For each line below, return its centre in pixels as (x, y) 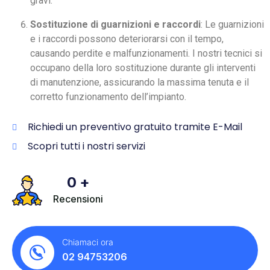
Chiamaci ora (88, 242)
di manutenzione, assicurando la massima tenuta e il (140, 83)
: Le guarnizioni (232, 25)
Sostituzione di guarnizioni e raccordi (115, 25)
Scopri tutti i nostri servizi (86, 146)
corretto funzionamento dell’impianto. (108, 97)
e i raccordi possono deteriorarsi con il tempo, (127, 39)
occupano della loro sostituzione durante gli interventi (143, 68)
